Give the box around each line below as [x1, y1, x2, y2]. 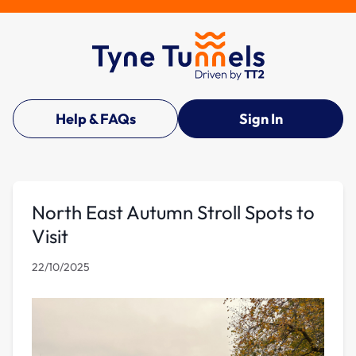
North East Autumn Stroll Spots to [32, 199, 315, 224]
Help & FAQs [55, 109, 136, 128]
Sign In [238, 109, 283, 128]
